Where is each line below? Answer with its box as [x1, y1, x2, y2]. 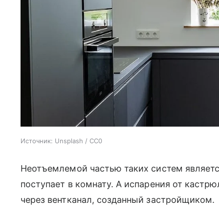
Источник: [21, 136, 53, 145]
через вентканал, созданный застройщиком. [21, 194, 215, 205]
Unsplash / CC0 [55, 136, 102, 145]
